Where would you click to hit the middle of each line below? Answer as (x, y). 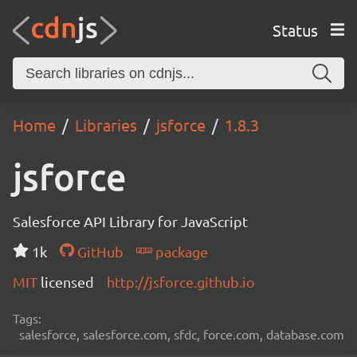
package (180, 251)
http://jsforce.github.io (181, 282)
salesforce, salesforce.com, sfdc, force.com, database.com (182, 334)
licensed (67, 282)
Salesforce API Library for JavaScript (130, 221)
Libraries (106, 125)
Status (295, 29)
